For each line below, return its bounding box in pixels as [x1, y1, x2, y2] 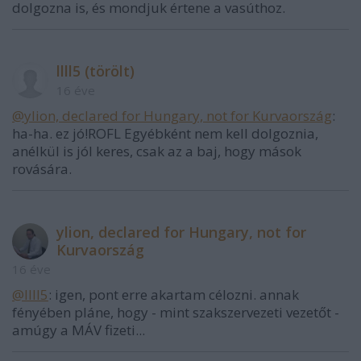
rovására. [12, 160, 72, 178]
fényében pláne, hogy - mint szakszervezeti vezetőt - [12, 303, 339, 322]
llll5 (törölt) [56, 61, 135, 81]
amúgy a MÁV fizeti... [12, 321, 145, 339]
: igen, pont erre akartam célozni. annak [48, 285, 299, 304]
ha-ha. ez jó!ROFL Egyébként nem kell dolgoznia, [12, 124, 318, 143]
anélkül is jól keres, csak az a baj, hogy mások [12, 142, 301, 160]
